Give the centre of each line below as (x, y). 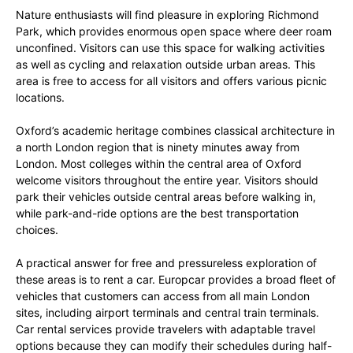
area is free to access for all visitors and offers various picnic (171, 81)
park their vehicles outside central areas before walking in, (166, 197)
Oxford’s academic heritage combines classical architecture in (175, 130)
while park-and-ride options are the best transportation (157, 213)
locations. (40, 97)
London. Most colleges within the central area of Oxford (159, 163)
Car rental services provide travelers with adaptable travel (165, 329)
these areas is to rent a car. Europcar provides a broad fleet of (176, 279)
